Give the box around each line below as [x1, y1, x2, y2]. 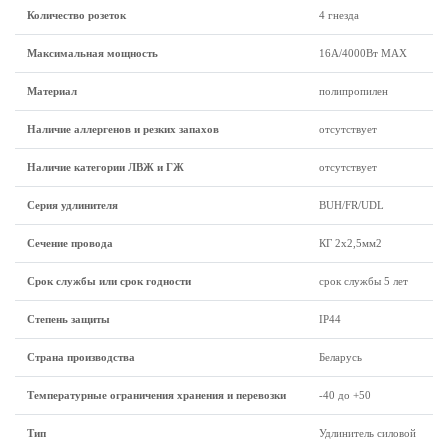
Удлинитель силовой [319, 427, 416, 439]
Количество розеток [27, 9, 126, 21]
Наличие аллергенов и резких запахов [27, 123, 219, 135]
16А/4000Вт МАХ [319, 47, 407, 59]
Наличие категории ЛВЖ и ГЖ [27, 161, 184, 173]
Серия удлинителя [27, 199, 118, 211]
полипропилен [319, 85, 388, 97]
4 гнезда [319, 9, 359, 21]
